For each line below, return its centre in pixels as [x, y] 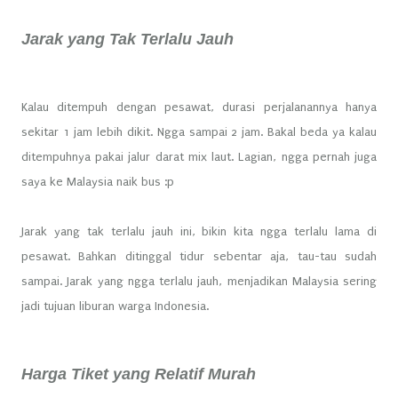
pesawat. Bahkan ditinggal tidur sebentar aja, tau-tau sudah [199, 256]
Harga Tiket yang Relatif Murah [141, 374]
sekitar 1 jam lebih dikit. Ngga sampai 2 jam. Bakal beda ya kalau [199, 131]
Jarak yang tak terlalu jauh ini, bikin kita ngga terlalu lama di [199, 231]
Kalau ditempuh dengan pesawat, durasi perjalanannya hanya [199, 107]
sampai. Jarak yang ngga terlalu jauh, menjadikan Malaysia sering [199, 281]
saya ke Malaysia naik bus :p [99, 181]
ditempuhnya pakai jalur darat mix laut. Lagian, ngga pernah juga [199, 156]
